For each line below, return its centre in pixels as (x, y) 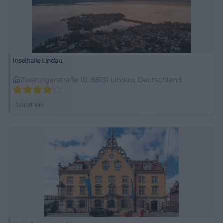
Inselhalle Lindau (37, 60)
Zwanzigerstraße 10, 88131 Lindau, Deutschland (101, 80)
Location (30, 104)
